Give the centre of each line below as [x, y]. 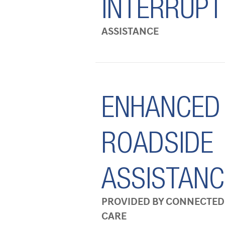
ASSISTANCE [130, 32]
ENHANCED [161, 111]
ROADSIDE [157, 147]
